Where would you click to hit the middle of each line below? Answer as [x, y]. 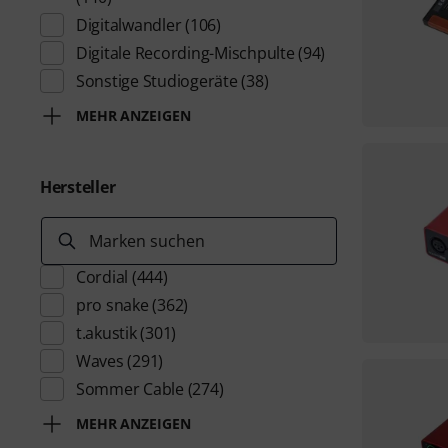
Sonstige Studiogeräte [157, 81]
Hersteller [78, 187]
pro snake [112, 305]
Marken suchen [147, 241]
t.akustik [106, 333]
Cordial [102, 277]
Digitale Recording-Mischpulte [185, 53]
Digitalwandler [129, 25]
